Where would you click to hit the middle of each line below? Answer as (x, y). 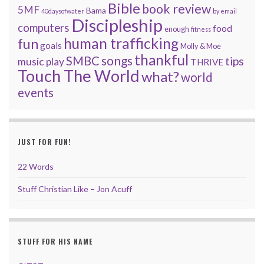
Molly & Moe (201, 46)
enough (177, 29)
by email (225, 11)
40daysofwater (63, 11)
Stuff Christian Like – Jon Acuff (75, 189)
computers (44, 27)
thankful (161, 60)
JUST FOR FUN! (44, 141)
